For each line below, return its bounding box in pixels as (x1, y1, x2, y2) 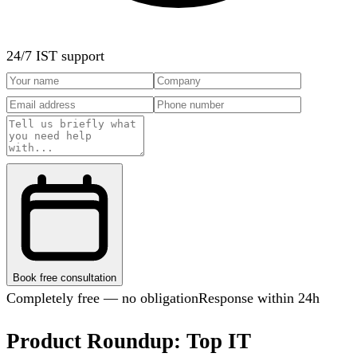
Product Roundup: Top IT (6, 328, 251, 353)
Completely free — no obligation (6, 290, 198, 307)
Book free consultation (13, 272, 116, 284)
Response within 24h (198, 290, 320, 307)
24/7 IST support (6, 48, 104, 65)
